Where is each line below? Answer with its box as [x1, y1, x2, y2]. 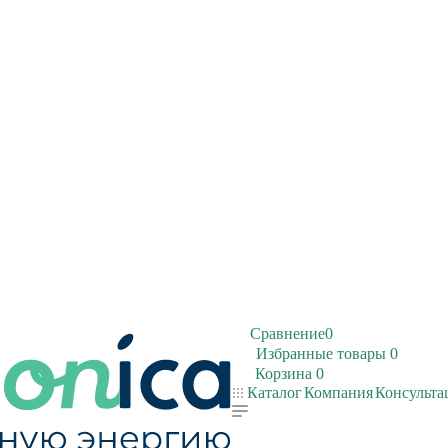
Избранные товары [256, 345, 386, 362]
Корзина [255, 365, 312, 382]
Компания [304, 384, 373, 401]
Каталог [243, 384, 302, 401]
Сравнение [250, 325, 325, 342]
